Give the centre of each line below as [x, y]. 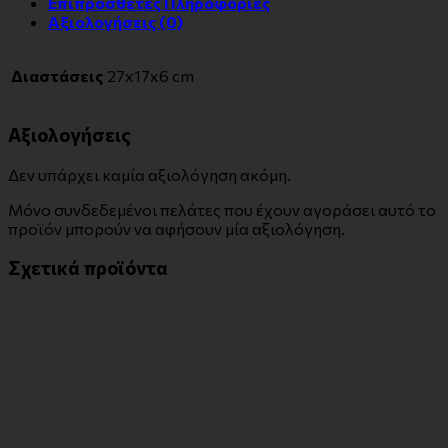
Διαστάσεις [57, 76]
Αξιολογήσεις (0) [115, 22]
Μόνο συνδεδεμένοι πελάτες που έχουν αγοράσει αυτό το [222, 209]
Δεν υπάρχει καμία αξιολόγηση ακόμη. [149, 174]
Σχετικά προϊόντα [88, 268]
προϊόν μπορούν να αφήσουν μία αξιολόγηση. [176, 228]
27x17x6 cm [150, 76]
